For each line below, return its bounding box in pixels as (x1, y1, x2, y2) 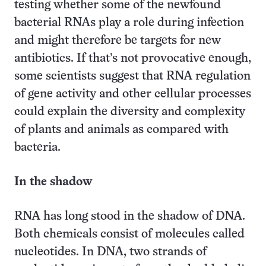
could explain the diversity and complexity (14, 106, 245, 118)
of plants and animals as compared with (14, 124, 229, 135)
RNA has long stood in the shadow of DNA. (14, 211, 245, 222)
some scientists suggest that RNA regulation (14, 71, 251, 82)
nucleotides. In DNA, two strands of (14, 246, 207, 258)
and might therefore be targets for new (14, 35, 221, 46)
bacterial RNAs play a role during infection (14, 17, 244, 28)
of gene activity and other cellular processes (14, 88, 251, 100)
